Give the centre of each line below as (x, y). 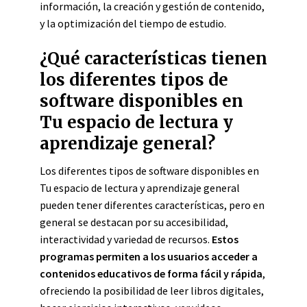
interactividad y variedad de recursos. (126, 239)
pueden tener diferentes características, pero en (152, 205)
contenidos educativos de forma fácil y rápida (151, 273)
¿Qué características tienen (153, 59)
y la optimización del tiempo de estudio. (133, 23)
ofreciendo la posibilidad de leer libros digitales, (152, 291)
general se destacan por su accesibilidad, (134, 222)
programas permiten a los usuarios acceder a (149, 256)
